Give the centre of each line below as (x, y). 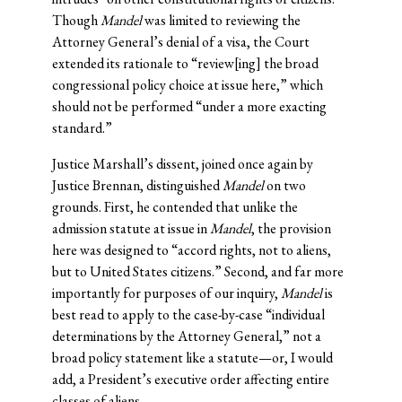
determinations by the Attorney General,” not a (186, 336)
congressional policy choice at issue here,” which (187, 85)
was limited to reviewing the (221, 21)
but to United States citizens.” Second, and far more (197, 272)
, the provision (291, 229)
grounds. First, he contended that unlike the (175, 207)
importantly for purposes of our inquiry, (166, 293)
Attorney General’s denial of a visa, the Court (180, 42)
